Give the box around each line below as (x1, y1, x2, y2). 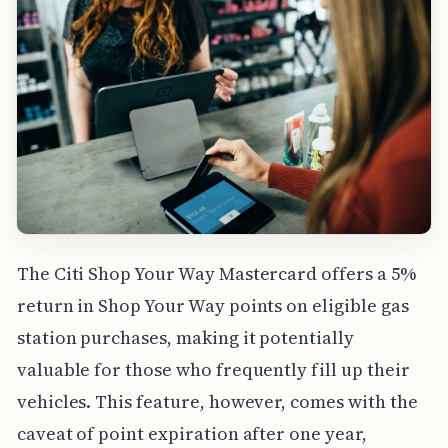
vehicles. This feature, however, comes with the (16, 388, 418, 414)
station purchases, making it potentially (16, 324, 354, 350)
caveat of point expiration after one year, (16, 420, 367, 446)
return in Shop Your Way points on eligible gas (16, 292, 409, 318)
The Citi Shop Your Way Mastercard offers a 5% (16, 260, 416, 286)
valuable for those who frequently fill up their (16, 356, 410, 382)
